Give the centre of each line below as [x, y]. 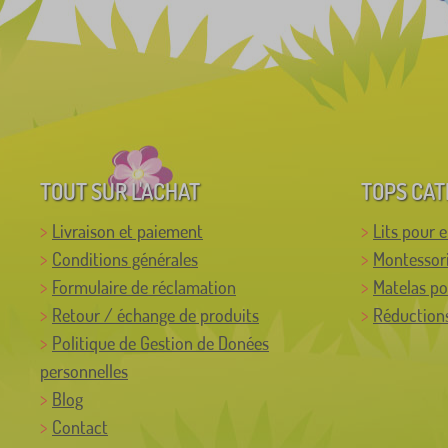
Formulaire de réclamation [144, 287]
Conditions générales [125, 259]
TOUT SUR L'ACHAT [120, 191]
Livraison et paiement [127, 231]
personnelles [84, 371]
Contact [80, 427]
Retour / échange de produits [155, 315]
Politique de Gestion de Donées [160, 343]
